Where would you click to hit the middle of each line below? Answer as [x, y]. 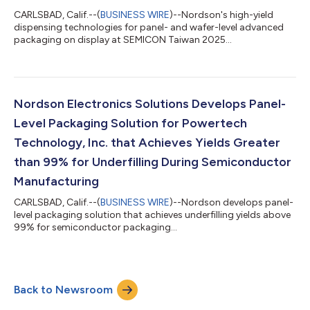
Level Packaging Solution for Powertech [130, 123]
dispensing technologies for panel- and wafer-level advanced [149, 27]
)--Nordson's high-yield [221, 15]
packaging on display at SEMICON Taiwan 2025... [123, 39]
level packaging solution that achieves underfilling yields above [152, 215]
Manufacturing [56, 181]
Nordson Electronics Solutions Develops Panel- [150, 103]
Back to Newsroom [63, 289]
